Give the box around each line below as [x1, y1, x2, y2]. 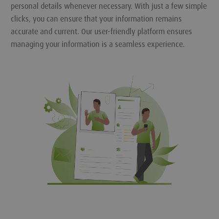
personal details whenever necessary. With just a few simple [11, 1, 207, 12]
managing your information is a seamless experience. [11, 39, 185, 50]
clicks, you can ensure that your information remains [11, 14, 182, 24]
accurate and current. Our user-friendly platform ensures [11, 26, 193, 37]
